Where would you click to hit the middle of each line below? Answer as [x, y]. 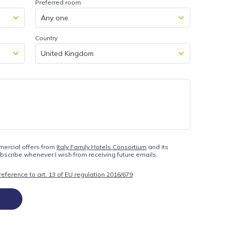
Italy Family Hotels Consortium [102, 147]
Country [46, 38]
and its [158, 147]
